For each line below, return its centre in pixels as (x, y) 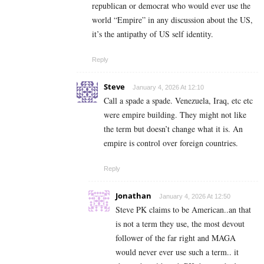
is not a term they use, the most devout (180, 224)
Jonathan (133, 196)
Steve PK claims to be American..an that (183, 210)
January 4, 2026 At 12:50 (195, 197)
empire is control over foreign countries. (171, 143)
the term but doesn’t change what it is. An (173, 129)
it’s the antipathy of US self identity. (153, 34)
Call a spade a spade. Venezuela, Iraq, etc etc (178, 101)
